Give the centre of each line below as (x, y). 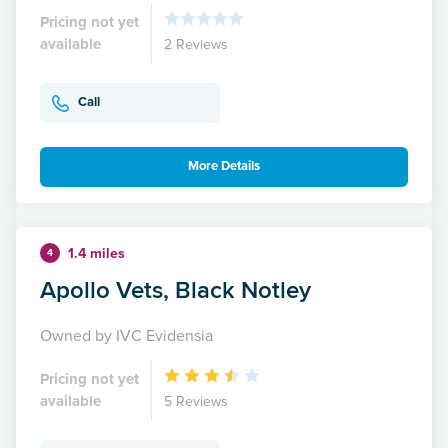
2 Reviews (196, 44)
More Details (224, 166)
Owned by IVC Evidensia (126, 335)
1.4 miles (96, 253)
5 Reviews (196, 401)
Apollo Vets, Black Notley (175, 289)
